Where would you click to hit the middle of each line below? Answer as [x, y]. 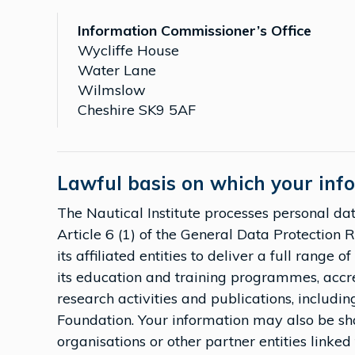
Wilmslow [112, 90]
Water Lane [117, 70]
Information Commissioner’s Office [195, 31]
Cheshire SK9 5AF [137, 110]
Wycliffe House [128, 50]
